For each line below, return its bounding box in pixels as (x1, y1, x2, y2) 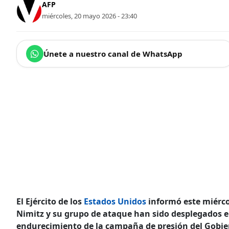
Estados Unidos (84, 195, 146, 207)
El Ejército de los (16, 195, 84, 207)
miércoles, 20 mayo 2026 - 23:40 (42, 11, 137, 21)
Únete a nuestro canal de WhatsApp (43, 48, 182, 59)
